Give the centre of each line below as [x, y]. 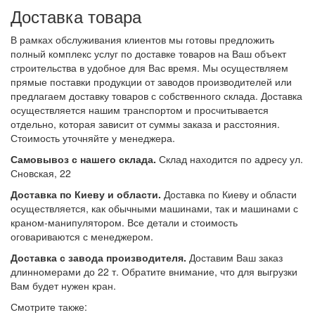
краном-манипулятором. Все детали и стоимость [124, 222]
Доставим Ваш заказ [234, 257]
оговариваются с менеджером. [82, 236]
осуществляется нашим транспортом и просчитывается [140, 110]
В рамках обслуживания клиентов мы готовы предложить [142, 39]
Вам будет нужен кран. [63, 285]
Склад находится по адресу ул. [230, 159]
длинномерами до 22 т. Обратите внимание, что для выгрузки [154, 271]
